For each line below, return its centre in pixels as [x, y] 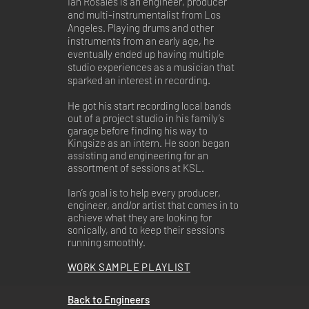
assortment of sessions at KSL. [137, 168]
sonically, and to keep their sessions [146, 230]
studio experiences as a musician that [151, 67]
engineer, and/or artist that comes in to [153, 205]
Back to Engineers [109, 299]
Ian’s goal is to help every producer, [144, 192]
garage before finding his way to [138, 130]
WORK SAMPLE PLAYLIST [129, 267]
